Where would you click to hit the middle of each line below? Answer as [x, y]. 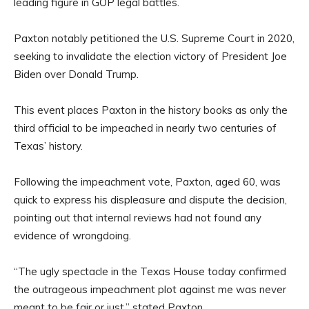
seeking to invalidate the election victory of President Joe [150, 56]
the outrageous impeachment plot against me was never [150, 289]
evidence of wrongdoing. [72, 235]
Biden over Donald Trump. [76, 74]
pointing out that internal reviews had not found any [138, 217]
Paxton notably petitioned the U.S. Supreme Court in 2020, [154, 38]
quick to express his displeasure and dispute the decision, [150, 199]
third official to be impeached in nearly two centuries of [145, 128]
